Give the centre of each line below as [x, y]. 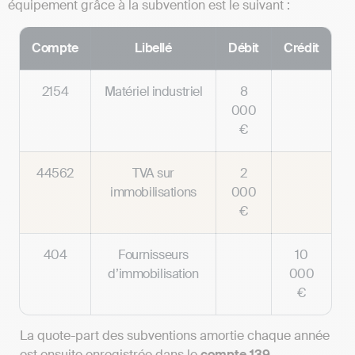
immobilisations [153, 192]
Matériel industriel [153, 91]
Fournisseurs [153, 254]
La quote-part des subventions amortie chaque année [175, 335]
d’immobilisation [153, 273]
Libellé [153, 48]
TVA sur [153, 173]
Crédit [302, 48]
